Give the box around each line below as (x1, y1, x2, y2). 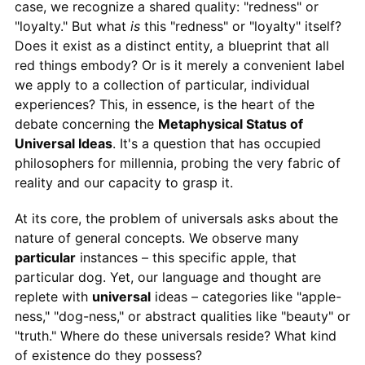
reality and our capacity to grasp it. (14, 174, 233, 191)
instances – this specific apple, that (75, 248, 297, 266)
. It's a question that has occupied (112, 134, 321, 152)
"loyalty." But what (14, 17, 130, 34)
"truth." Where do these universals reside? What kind (14, 327, 336, 344)
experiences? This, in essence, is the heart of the (14, 95, 314, 112)
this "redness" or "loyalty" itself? (139, 17, 341, 34)
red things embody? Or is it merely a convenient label (14, 56, 345, 73)
